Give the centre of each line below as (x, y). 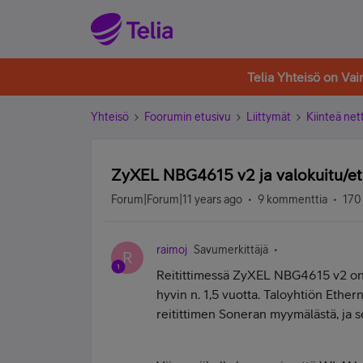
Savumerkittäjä (231, 250)
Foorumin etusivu (188, 117)
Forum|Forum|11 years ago (177, 199)
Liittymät (269, 117)
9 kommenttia (293, 199)
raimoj (172, 250)
